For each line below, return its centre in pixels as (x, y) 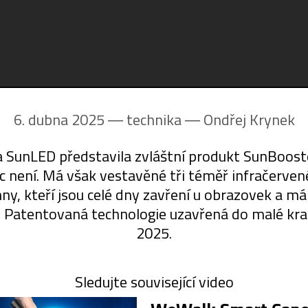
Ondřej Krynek (249, 120)
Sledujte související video (154, 282)
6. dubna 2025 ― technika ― (108, 120)
